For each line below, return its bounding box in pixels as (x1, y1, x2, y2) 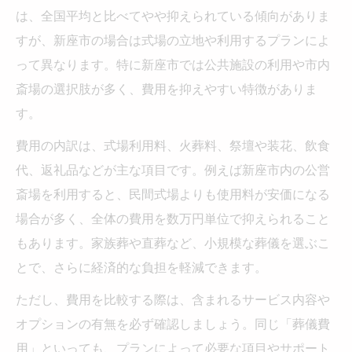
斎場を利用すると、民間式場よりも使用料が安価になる (16, 185, 330, 203)
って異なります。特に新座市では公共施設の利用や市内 (16, 55, 330, 73)
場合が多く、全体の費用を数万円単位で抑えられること (16, 209, 330, 227)
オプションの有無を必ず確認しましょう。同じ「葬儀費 (16, 314, 330, 332)
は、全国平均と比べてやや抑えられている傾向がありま (16, 6, 330, 24)
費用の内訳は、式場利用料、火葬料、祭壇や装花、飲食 (16, 136, 330, 154)
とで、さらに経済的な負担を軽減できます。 (16, 258, 267, 276)
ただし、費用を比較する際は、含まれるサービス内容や (16, 290, 330, 308)
